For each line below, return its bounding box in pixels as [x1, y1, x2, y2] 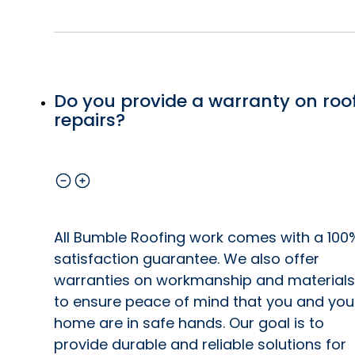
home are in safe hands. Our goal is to [54, 312, 324, 333]
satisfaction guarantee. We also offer [54, 248, 319, 269]
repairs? [54, 108, 125, 133]
